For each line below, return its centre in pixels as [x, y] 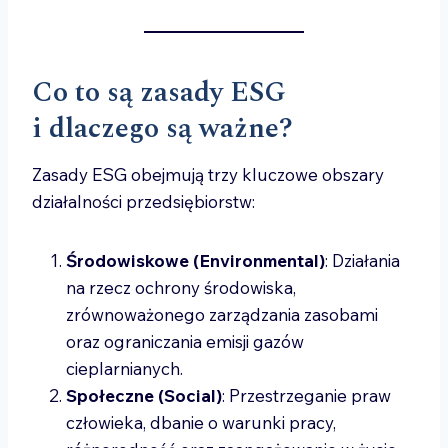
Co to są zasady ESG [159, 92]
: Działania [362, 260]
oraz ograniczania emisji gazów [185, 341]
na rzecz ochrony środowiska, [181, 287]
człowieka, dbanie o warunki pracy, [201, 422]
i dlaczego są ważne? [162, 128]
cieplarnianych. [124, 368]
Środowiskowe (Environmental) [195, 260]
